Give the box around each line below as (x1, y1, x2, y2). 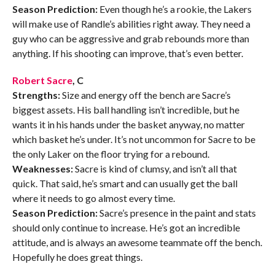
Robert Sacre (12, 74, 72, 87)
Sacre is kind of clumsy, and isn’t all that (72, 163, 237, 175)
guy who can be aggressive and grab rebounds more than (12, 33, 249, 45)
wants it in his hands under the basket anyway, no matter (12, 118, 245, 131)
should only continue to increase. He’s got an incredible (12, 222, 240, 234)
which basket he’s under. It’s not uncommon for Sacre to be (12, 133, 255, 145)
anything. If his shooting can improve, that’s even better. (12, 47, 243, 60)
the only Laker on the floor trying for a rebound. (12, 148, 209, 160)
